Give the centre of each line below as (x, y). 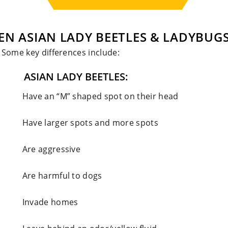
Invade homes (45, 202)
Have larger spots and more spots (85, 123)
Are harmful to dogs (57, 176)
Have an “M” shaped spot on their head (95, 96)
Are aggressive (46, 149)
